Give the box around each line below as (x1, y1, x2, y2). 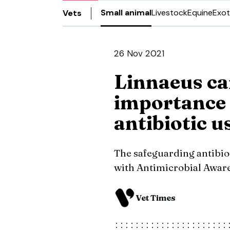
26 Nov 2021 (114, 48, 164, 59)
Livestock (151, 7, 187, 18)
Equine (187, 7, 213, 18)
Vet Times (136, 193, 176, 203)
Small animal (101, 7, 151, 18)
